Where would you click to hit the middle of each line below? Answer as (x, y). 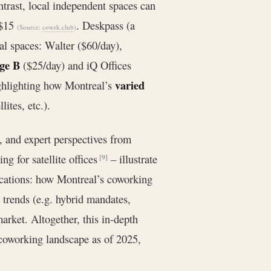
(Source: (30, 27)
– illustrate (132, 158)
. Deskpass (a (106, 25)
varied (130, 85)
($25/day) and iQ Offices (76, 65)
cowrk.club (58, 27)
